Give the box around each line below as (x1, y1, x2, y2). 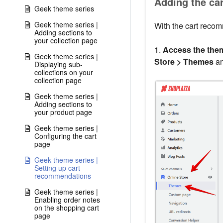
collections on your (34, 67, 93, 77)
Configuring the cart (34, 131, 97, 141)
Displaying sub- (34, 59, 83, 69)
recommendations (34, 171, 91, 181)
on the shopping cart (34, 203, 99, 213)
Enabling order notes (34, 195, 100, 205)
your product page (34, 107, 92, 117)
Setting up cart (34, 163, 80, 173)
